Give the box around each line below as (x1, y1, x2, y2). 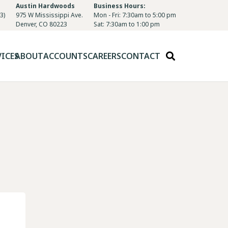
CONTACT (121, 50, 161, 62)
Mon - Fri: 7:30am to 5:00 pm (94, 11, 176, 19)
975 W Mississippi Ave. (16, 11, 83, 19)
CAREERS (88, 50, 122, 62)
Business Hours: (94, 2, 146, 10)
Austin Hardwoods (16, 2, 75, 10)
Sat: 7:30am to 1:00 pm (94, 20, 160, 28)
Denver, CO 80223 (16, 20, 67, 28)
